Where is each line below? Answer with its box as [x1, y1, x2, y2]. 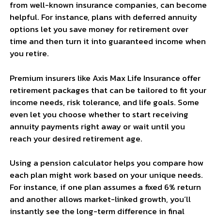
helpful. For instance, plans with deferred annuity [10, 11, 197, 24]
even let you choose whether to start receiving [10, 108, 188, 121]
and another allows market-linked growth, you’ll [10, 193, 191, 206]
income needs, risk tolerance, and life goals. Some [10, 95, 199, 108]
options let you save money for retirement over [10, 23, 188, 36]
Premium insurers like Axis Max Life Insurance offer [10, 71, 201, 84]
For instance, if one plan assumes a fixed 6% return [10, 181, 201, 194]
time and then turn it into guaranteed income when [10, 35, 206, 48]
